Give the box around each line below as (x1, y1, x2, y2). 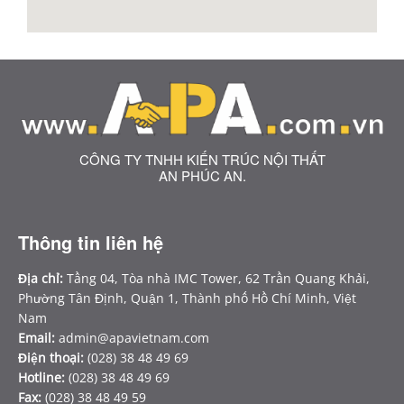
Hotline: (18, 369, 65, 387)
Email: (18, 329, 55, 347)
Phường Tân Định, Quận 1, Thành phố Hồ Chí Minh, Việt (18, 289, 356, 308)
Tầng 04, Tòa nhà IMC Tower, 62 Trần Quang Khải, (63, 270, 370, 288)
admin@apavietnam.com (59, 329, 209, 347)
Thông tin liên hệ (18, 229, 163, 256)
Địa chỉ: (18, 270, 63, 288)
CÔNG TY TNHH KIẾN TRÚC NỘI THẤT (78, 150, 326, 170)
